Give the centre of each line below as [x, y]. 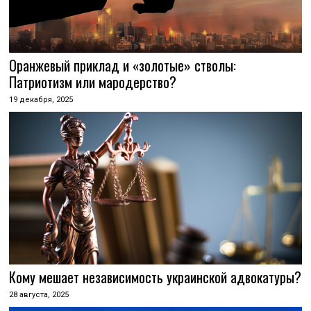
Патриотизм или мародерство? [93, 82]
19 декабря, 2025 [41, 100]
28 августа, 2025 [39, 295]
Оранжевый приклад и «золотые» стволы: [123, 66]
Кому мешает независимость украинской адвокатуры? [155, 277]
